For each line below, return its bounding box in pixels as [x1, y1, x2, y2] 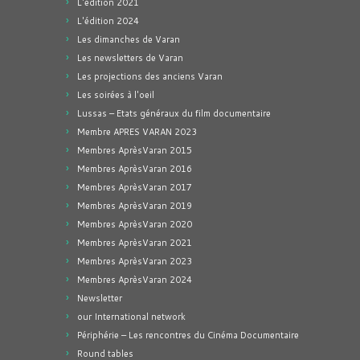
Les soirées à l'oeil [77, 88, 154, 101]
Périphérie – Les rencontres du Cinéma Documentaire [77, 329, 299, 342]
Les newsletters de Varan [77, 51, 183, 64]
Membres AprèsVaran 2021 [77, 236, 192, 249]
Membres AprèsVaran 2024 [77, 273, 192, 286]
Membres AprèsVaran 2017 [77, 181, 192, 194]
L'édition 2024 [77, 14, 139, 27]
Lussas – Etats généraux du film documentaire [77, 107, 271, 120]
